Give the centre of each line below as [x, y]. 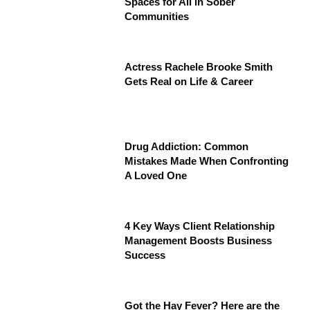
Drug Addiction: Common [187, 147]
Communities [157, 17]
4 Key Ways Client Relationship [200, 226]
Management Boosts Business [199, 241]
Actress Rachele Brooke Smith [199, 67]
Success [145, 255]
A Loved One [156, 176]
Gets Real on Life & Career [189, 82]
